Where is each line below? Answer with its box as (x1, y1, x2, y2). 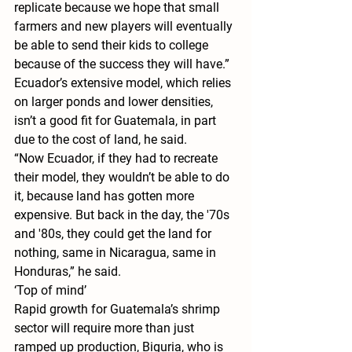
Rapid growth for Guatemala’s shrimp (14, 302, 223, 317)
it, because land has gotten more (14, 189, 197, 204)
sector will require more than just (14, 321, 197, 336)
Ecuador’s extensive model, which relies (14, 75, 234, 91)
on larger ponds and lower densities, (14, 94, 216, 110)
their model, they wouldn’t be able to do (14, 170, 233, 185)
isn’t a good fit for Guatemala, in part (14, 113, 219, 129)
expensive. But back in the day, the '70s (14, 207, 233, 223)
